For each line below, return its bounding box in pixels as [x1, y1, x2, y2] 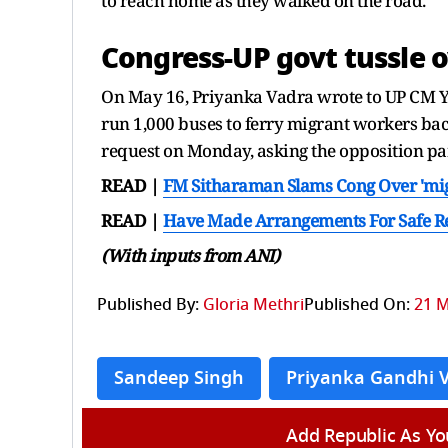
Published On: [304, 292, 410, 317]
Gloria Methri [203, 292, 304, 317]
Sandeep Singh [114, 364, 244, 391]
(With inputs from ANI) [101, 243, 279, 267]
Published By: [97, 292, 199, 317]
